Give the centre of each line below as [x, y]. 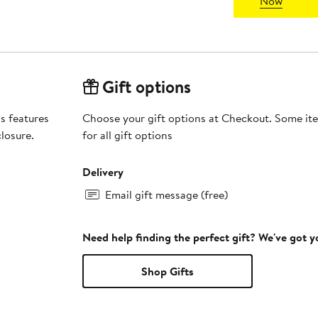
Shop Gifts [167, 272]
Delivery [103, 172]
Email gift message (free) [166, 195]
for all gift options [127, 135]
